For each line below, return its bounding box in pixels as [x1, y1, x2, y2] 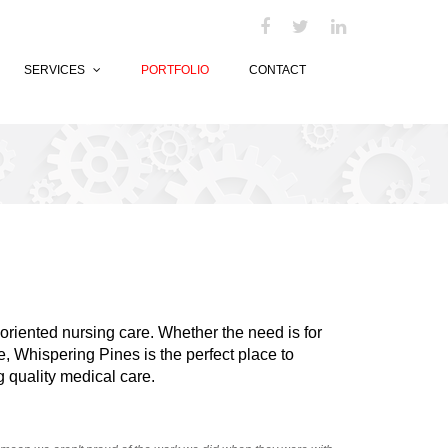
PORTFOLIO [141, 63, 209, 77]
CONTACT [249, 63, 306, 77]
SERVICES [24, 63, 88, 77]
